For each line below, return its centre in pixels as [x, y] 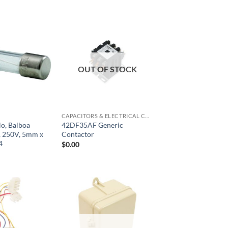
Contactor [78, 134]
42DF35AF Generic [92, 125]
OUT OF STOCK [107, 69]
